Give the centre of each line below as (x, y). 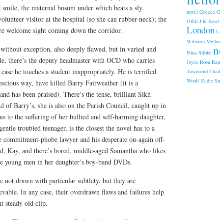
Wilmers (195, 41)
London (200, 29)
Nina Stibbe (199, 52)
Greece (207, 12)
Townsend (197, 71)
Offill (192, 21)
